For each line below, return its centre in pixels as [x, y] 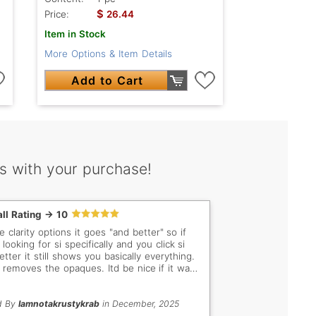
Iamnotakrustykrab [59, 304]
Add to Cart [107, 81]
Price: [56, 14]
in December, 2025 [139, 304]
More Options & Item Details [108, 54]
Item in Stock [75, 34]
